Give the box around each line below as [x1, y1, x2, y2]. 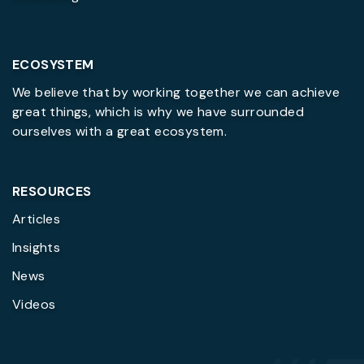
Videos [12, 296, 56, 314]
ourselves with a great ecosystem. [12, 123, 227, 141]
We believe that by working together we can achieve [12, 84, 340, 102]
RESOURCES [12, 183, 92, 201]
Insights [12, 239, 61, 257]
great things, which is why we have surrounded [12, 103, 304, 121]
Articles [12, 210, 61, 228]
